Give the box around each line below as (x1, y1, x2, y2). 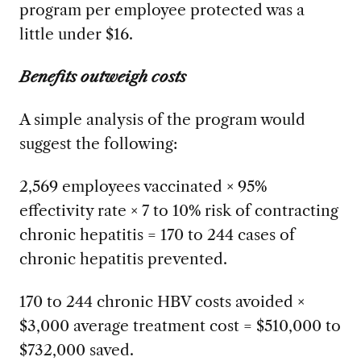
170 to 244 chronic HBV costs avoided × (19, 291, 305, 311)
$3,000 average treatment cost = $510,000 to (19, 315, 341, 335)
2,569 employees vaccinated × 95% (19, 176, 267, 196)
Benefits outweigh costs (19, 66, 186, 86)
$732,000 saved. (19, 339, 134, 359)
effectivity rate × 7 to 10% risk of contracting (19, 200, 338, 220)
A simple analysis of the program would (19, 109, 305, 129)
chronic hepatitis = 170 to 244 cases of (19, 224, 295, 244)
